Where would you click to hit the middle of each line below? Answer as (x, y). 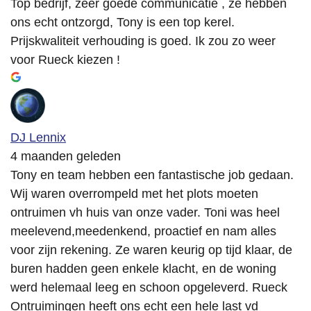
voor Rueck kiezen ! (65, 60)
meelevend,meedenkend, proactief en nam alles (143, 232)
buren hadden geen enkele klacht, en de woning (143, 269)
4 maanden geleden (66, 157)
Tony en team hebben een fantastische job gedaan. (152, 175)
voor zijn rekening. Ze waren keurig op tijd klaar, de (151, 250)
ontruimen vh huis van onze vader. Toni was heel (145, 213)
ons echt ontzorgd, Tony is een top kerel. (123, 23)
